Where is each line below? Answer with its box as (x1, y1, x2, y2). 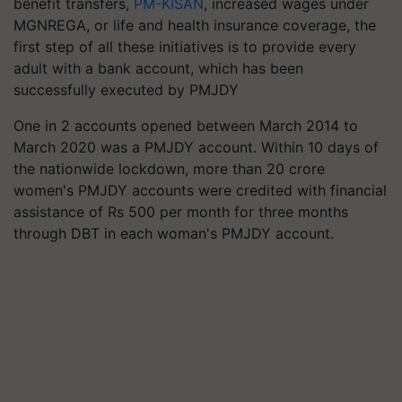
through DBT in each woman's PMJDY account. (13, 223, 334, 242)
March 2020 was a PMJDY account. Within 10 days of (13, 137, 379, 156)
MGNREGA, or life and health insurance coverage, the (13, 15, 376, 34)
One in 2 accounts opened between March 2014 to (13, 116, 358, 135)
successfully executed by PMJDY (13, 80, 239, 99)
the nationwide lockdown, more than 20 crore (13, 159, 325, 178)
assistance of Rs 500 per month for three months (13, 202, 348, 221)
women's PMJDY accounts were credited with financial (13, 180, 387, 199)
